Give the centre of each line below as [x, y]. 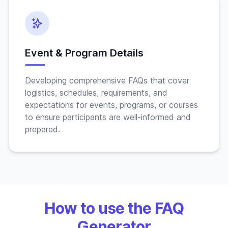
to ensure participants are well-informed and [108, 117]
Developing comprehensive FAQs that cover [107, 80]
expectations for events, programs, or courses [111, 105]
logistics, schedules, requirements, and [96, 93]
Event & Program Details [84, 53]
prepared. [42, 129]
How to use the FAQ [114, 208]
